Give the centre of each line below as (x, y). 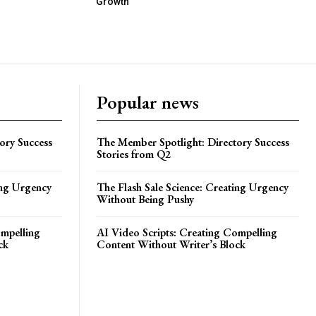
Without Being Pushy (145, 199)
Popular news (148, 102)
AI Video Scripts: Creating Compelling (187, 232)
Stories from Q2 (134, 154)
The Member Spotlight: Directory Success (193, 142)
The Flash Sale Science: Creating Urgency (193, 187)
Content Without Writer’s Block (171, 244)
